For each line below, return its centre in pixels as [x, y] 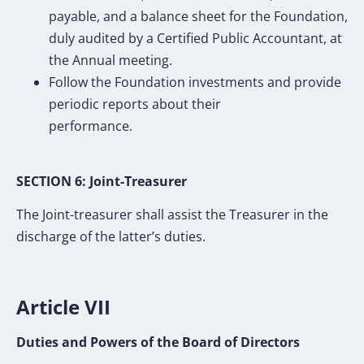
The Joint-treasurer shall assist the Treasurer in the [172, 215]
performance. [91, 126]
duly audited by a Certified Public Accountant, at [195, 38]
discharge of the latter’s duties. [111, 237]
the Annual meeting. [110, 60]
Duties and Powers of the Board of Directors [160, 342]
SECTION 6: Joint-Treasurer [103, 182]
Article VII [66, 306]
